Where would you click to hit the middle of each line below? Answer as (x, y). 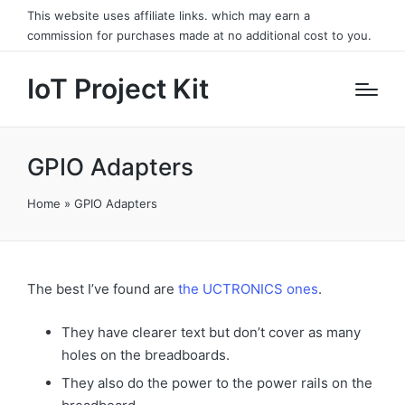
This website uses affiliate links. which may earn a (169, 15)
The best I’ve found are (103, 289)
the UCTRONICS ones (248, 289)
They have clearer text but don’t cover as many (211, 332)
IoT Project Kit (118, 89)
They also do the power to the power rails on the (217, 382)
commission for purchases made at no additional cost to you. (199, 35)
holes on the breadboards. (145, 354)
